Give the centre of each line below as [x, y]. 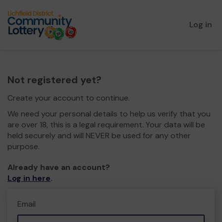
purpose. [24, 146]
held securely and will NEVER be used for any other [99, 136]
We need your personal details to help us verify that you [109, 114]
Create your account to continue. [69, 98]
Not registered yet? [55, 80]
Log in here [29, 178]
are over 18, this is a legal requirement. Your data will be [106, 125]
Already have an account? [59, 167]
